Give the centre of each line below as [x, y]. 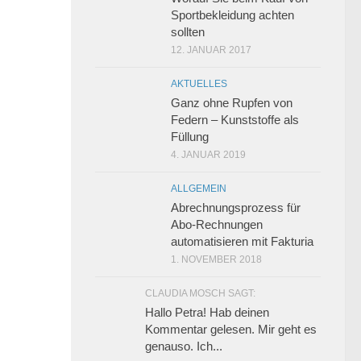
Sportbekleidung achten [232, 15]
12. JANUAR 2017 [211, 50]
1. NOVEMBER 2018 [216, 260]
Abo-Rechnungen [217, 225]
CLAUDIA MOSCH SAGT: [200, 294]
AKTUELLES [199, 84]
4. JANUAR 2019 [208, 155]
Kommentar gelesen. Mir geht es [231, 330]
